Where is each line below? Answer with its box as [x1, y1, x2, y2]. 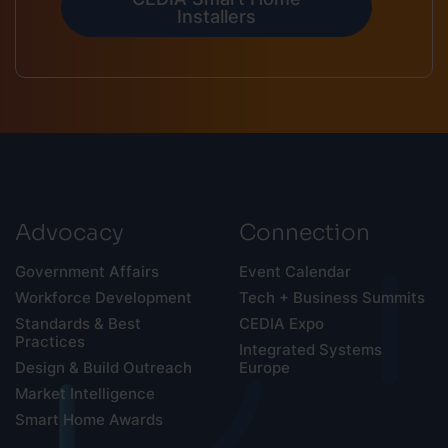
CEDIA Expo [239, 313, 324, 335]
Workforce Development [15, 287, 192, 309]
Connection [239, 214, 370, 247]
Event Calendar [239, 261, 351, 283]
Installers [177, 2, 256, 29]
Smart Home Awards [15, 409, 163, 431]
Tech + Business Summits [239, 287, 425, 309]
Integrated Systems [239, 339, 382, 361]
